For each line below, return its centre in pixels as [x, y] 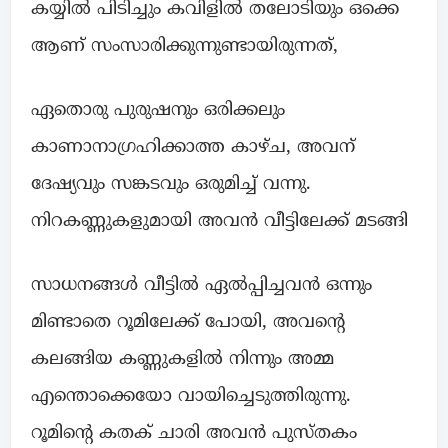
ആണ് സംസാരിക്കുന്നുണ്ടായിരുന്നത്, [184, 47]
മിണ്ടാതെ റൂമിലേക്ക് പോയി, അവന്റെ [188, 323]
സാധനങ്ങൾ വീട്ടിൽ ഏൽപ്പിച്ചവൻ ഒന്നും [201, 286]
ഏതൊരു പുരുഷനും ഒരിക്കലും [158, 111]
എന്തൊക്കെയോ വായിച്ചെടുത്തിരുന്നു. [191, 397]
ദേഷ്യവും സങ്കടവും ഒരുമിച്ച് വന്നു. [171, 185]
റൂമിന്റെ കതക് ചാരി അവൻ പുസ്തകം [194, 434]
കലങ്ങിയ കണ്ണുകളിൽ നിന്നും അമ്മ [182, 360]
